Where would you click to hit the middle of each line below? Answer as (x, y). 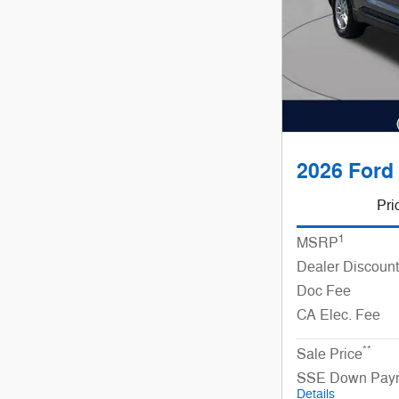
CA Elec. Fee (338, 315)
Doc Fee (324, 291)
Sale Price (330, 354)
